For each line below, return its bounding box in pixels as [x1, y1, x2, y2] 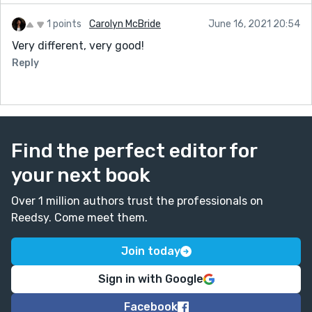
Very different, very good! [12, 38, 144, 52]
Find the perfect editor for [11, 139, 257, 162]
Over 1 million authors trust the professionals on [11, 194, 263, 208]
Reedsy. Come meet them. [11, 210, 148, 224]
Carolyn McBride [89, 17, 161, 30]
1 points [47, 17, 81, 30]
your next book [11, 163, 150, 187]
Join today [120, 244, 180, 258]
